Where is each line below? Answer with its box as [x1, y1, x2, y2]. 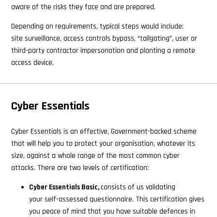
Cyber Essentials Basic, [29, 182, 101, 192]
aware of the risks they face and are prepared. [11, 2, 155, 12]
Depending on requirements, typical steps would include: [11, 22, 184, 31]
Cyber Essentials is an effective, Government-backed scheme [11, 126, 197, 136]
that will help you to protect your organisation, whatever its [11, 139, 195, 148]
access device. [11, 58, 54, 68]
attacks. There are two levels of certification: [11, 163, 149, 172]
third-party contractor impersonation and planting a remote [11, 46, 195, 56]
